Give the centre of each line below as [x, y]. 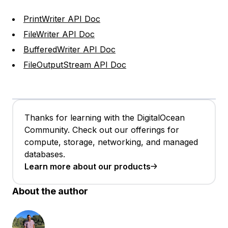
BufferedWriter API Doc [69, 50]
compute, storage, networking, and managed [111, 142]
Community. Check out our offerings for [102, 130]
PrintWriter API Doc [62, 19]
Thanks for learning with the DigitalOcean [105, 118]
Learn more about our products [88, 167]
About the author [50, 191]
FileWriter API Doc [59, 34]
